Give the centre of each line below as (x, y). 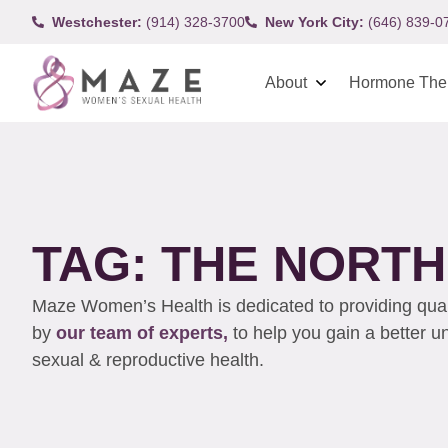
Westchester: (97, 21)
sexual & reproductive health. (150, 359)
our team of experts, (144, 332)
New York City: (314, 21)
